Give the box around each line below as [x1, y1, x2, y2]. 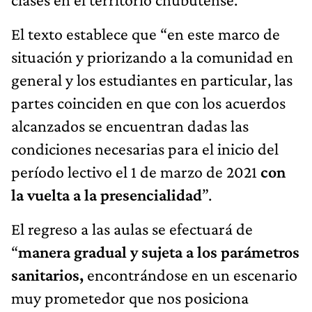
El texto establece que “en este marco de [11, 24, 280, 43]
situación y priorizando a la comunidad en [11, 47, 293, 66]
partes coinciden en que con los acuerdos [11, 93, 286, 112]
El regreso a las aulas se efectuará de [11, 219, 253, 238]
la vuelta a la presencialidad [11, 185, 202, 204]
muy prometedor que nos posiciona [11, 288, 249, 307]
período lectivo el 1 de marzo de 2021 [11, 162, 260, 181]
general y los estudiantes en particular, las [11, 70, 292, 89]
